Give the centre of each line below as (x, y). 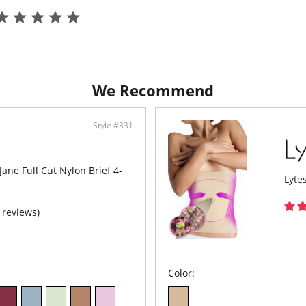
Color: (182, 273)
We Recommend (153, 90)
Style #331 (113, 125)
